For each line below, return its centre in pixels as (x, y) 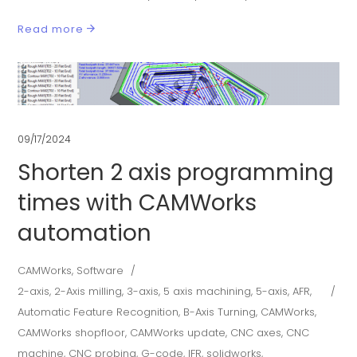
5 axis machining (208, 292)
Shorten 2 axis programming (176, 173)
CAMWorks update (178, 333)
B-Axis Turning (220, 312)
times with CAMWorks (137, 203)
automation (85, 233)
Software (100, 271)
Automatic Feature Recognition (98, 312)
